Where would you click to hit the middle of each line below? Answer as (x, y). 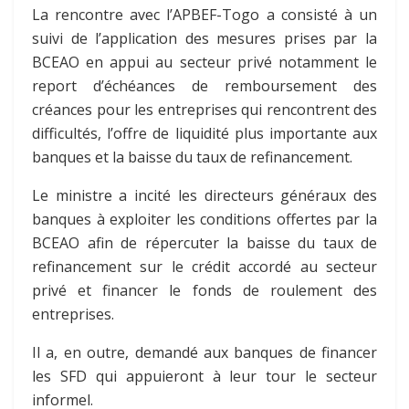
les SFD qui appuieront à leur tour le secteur (204, 377)
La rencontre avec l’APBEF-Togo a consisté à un (204, 15)
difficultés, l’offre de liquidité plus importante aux (204, 134)
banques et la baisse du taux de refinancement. (192, 157)
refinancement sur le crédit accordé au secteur (204, 267)
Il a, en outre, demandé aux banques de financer (204, 353)
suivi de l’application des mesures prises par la (204, 39)
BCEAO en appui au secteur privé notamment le (204, 63)
